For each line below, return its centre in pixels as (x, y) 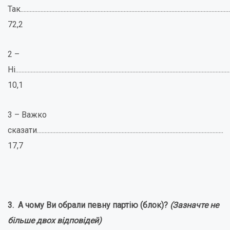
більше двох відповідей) (55, 221)
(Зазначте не (194, 205)
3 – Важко (27, 115)
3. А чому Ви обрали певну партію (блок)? (89, 205)
